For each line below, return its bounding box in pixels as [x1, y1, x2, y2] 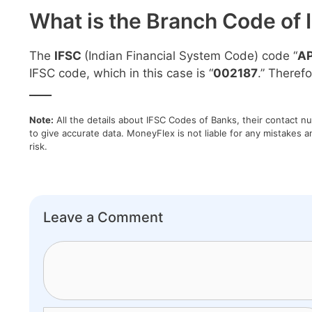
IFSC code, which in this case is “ [29, 66, 213, 80]
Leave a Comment [43, 209, 163, 226]
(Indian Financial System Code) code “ [84, 49, 297, 63]
